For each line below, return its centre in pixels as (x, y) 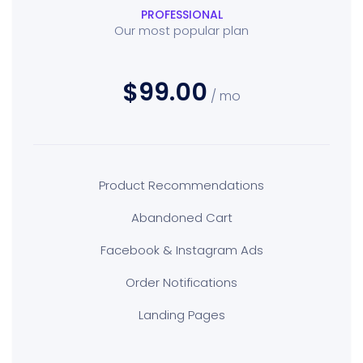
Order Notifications (181, 282)
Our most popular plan (181, 30)
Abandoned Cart (181, 218)
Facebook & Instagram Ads (181, 250)
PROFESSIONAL (181, 15)
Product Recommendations (181, 185)
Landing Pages (181, 315)
